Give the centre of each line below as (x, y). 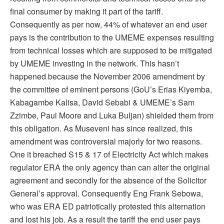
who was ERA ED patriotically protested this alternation (108, 206)
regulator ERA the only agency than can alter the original (110, 167)
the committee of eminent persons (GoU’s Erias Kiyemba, (111, 89)
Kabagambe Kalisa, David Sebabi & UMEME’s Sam (102, 102)
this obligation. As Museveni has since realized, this (101, 128)
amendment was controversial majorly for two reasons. (106, 141)
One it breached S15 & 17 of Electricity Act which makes (109, 154)
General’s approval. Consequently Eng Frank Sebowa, (106, 193)
